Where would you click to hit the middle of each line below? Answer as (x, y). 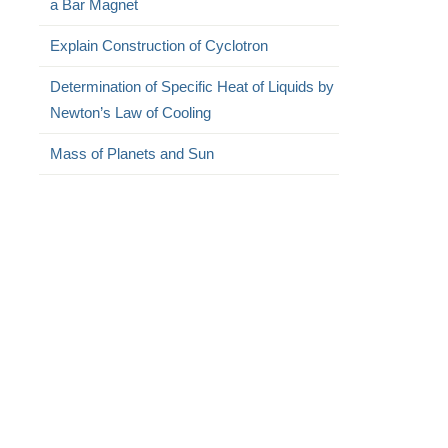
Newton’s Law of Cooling (130, 112)
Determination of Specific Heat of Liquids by (191, 86)
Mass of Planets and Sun (131, 153)
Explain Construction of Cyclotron (158, 45)
